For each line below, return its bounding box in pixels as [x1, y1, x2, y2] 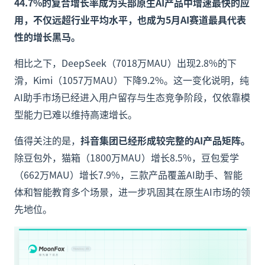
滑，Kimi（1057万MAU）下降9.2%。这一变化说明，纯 [14, 73, 249, 87]
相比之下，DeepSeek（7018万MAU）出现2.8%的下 [14, 56, 237, 70]
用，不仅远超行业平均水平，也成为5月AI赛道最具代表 [14, 12, 246, 27]
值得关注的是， [14, 133, 80, 147]
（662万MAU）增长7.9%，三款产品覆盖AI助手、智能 [14, 167, 243, 182]
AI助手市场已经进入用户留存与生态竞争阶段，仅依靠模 [14, 90, 250, 104]
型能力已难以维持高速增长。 [14, 107, 137, 121]
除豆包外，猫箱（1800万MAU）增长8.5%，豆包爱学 [14, 150, 239, 164]
